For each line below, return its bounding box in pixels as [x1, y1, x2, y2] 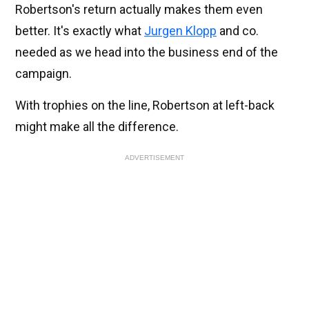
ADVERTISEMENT [125, 154, 184, 162]
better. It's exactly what [15, 23, 144, 39]
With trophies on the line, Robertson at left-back [15, 98, 275, 113]
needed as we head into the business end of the [15, 45, 278, 60]
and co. [217, 23, 259, 39]
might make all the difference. [15, 119, 179, 134]
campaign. [15, 66, 72, 81]
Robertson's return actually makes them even [15, 2, 263, 17]
